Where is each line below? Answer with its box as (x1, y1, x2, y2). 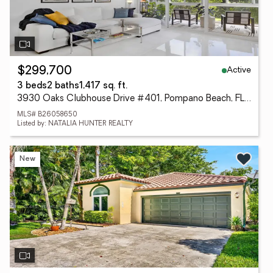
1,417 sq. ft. (79, 82, 127, 91)
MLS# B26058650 (17, 112, 77, 118)
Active (227, 65, 251, 75)
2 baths (47, 82, 79, 91)
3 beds (17, 82, 47, 91)
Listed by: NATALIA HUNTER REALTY (17, 121, 133, 127)
